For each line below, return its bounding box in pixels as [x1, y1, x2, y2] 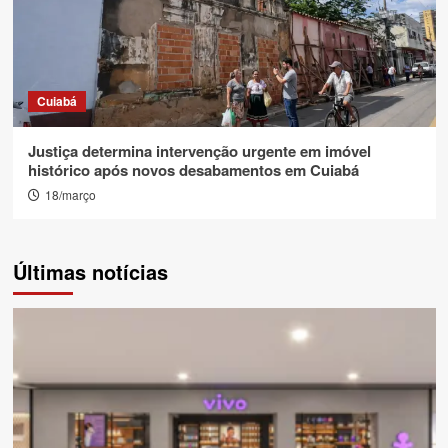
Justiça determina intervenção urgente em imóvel [27, 140, 371, 162]
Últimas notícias [12, 257, 168, 286]
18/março [44, 186, 96, 203]
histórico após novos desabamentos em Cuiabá [27, 159, 359, 181]
